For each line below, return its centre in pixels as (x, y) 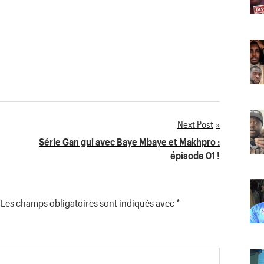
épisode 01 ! (195, 155)
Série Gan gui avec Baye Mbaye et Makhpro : (129, 141)
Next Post (195, 124)
